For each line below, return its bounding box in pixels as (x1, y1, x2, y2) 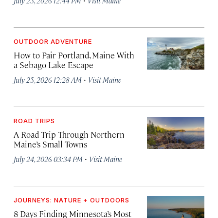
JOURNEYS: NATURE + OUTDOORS (14, 196, 129, 204)
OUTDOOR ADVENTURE (14, 37, 92, 45)
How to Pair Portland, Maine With (14, 49, 134, 60)
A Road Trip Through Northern (14, 128, 125, 140)
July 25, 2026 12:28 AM (14, 74, 82, 84)
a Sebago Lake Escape (14, 59, 93, 70)
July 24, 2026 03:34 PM (14, 154, 83, 163)
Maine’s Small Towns (14, 138, 87, 149)
